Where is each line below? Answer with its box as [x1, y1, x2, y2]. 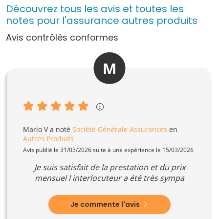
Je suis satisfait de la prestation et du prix [34, 161, 185, 173]
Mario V [23, 124, 48, 134]
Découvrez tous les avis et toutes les [6, 2, 184, 16]
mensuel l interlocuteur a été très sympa [35, 172, 184, 183]
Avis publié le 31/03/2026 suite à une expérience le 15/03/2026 [23, 145, 194, 154]
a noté [48, 124, 72, 134]
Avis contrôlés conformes [6, 31, 118, 44]
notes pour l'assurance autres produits [6, 14, 197, 28]
